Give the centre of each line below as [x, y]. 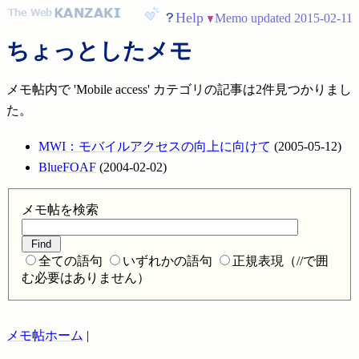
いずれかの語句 [167, 260]
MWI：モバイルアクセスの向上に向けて [155, 146]
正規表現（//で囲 [280, 260]
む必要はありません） [86, 277]
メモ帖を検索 [60, 209]
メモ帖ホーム [45, 335]
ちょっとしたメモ [99, 50]
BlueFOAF [67, 167]
